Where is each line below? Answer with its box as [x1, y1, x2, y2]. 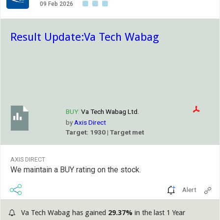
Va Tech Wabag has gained [19, 209, 108, 217]
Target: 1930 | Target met [65, 128, 144, 137]
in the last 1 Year [133, 209, 185, 217]
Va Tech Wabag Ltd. [81, 108, 139, 116]
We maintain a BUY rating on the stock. [10, 165, 141, 175]
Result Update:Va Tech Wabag [10, 30, 159, 44]
